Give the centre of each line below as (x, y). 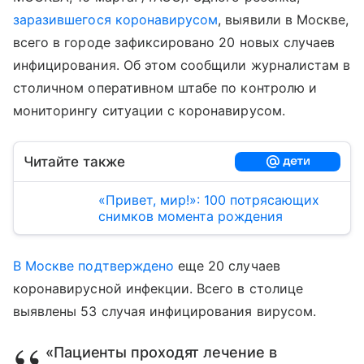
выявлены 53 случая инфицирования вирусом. (165, 311)
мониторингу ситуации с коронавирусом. (149, 110)
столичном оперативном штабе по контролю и (165, 88)
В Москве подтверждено (94, 266)
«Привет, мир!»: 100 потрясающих (209, 200)
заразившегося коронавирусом (116, 19)
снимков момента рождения (191, 216)
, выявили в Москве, (284, 19)
